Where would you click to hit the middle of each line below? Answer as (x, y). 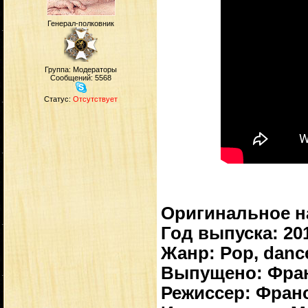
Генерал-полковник (81, 23)
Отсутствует (95, 99)
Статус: (58, 99)
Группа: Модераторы (81, 69)
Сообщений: (73, 78)
